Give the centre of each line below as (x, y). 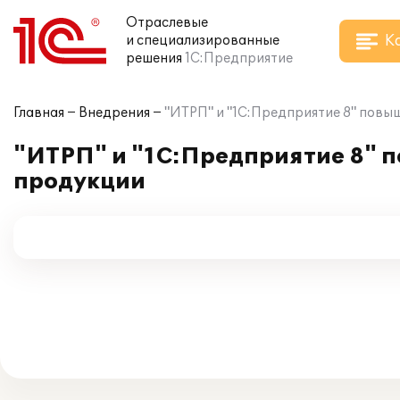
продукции (79, 182)
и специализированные (203, 41)
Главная (39, 113)
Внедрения (114, 113)
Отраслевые (167, 23)
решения (154, 58)
